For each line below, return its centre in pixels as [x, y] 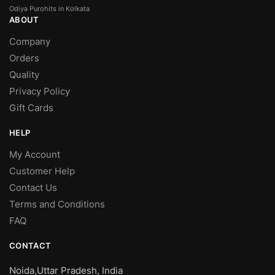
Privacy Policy [40, 91]
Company [30, 42]
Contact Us [33, 188]
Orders [24, 58]
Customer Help [43, 171]
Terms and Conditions [57, 204]
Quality [24, 75]
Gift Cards [31, 108]
